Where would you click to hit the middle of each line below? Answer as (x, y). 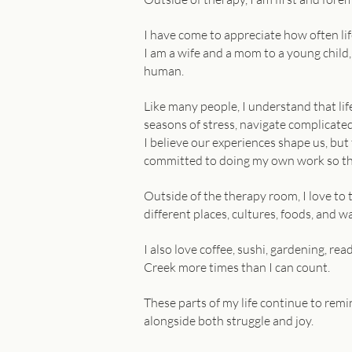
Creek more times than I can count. (237, 267)
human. (164, 71)
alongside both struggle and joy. (229, 321)
